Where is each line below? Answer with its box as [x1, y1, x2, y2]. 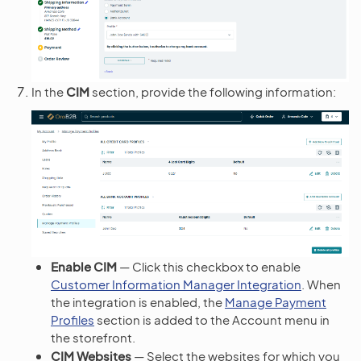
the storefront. [51, 330, 135, 346]
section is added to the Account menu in [94, 312, 330, 328]
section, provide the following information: [89, 83, 336, 99]
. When [301, 276, 341, 293]
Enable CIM [51, 259, 117, 275]
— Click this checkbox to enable [117, 259, 301, 275]
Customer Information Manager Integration [51, 276, 301, 293]
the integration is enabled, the [51, 294, 225, 310]
